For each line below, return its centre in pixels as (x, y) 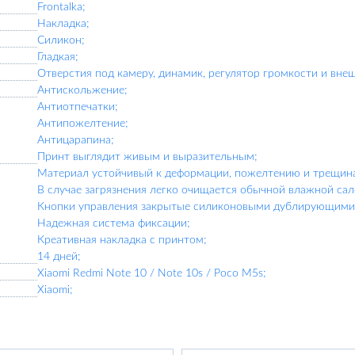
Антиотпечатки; (78, 107)
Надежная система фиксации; (114, 223)
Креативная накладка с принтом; (122, 240)
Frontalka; (61, 7)
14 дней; (59, 257)
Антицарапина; (76, 140)
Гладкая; (58, 57)
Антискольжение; (82, 90)
